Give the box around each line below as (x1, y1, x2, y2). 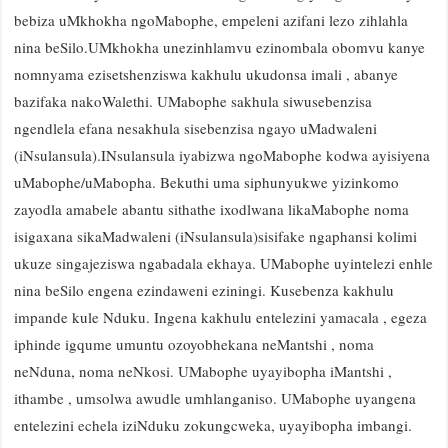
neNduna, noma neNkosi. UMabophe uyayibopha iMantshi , (14, 361, 392, 381)
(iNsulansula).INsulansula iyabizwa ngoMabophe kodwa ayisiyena (14, 145, 430, 165)
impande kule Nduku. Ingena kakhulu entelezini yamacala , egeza (14, 307, 427, 327)
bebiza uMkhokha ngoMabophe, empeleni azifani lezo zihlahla (14, 10, 408, 30)
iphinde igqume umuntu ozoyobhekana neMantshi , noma (14, 334, 374, 354)
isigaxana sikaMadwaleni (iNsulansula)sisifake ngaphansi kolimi (14, 226, 417, 246)
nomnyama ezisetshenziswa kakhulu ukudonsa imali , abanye (14, 64, 398, 84)
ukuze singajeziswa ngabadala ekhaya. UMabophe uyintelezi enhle (14, 253, 433, 273)
